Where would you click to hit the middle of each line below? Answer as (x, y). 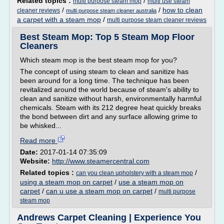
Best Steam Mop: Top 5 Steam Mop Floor (107, 37)
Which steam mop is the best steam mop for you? (98, 60)
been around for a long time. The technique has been (104, 80)
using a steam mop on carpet (66, 182)
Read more (39, 140)
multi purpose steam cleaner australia (111, 10)
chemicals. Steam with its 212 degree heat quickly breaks (110, 107)
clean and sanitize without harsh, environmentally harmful (111, 98)
